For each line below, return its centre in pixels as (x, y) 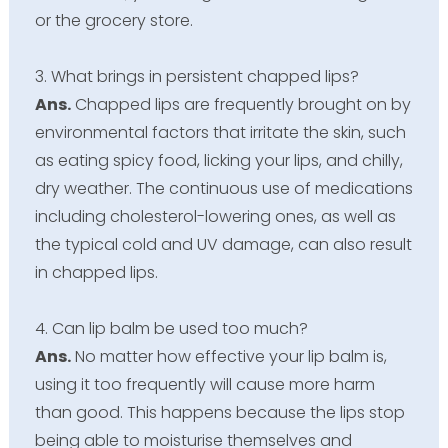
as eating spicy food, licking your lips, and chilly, (218, 160)
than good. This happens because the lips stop (219, 412)
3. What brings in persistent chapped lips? (196, 76)
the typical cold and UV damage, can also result (223, 244)
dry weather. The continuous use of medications (223, 188)
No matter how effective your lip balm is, (228, 356)
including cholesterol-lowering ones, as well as (215, 216)
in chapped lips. (96, 272)
